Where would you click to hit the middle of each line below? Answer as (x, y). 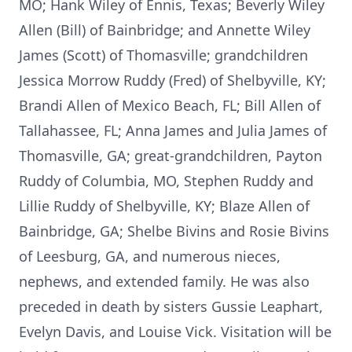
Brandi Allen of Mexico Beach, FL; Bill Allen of (170, 105)
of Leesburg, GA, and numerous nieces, (150, 256)
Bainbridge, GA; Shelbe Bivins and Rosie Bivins (174, 231)
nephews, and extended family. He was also (164, 281)
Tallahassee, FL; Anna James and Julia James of (173, 130)
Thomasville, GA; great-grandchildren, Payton (170, 156)
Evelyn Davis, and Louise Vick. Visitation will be (175, 332)
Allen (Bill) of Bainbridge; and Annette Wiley (165, 30)
